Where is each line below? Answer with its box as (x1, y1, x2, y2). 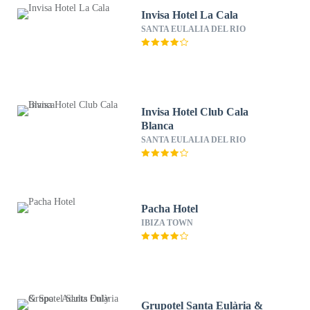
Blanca (141, 120, 174, 131)
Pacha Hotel (141, 203, 199, 215)
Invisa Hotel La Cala (141, 9, 239, 21)
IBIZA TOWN (141, 218, 194, 228)
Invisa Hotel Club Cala (141, 106, 249, 118)
